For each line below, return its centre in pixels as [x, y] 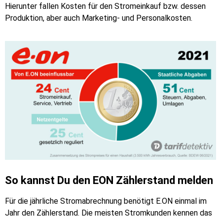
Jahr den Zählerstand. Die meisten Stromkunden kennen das [109, 213]
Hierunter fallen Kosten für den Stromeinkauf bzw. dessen [105, 6]
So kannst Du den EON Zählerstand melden [109, 180]
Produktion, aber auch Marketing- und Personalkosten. [99, 18]
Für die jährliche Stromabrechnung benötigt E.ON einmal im [106, 201]
